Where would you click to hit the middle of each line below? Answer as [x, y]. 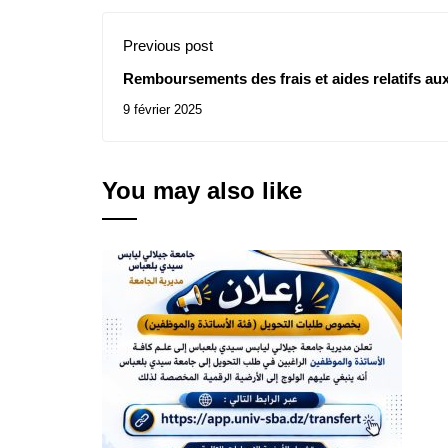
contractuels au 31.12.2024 [215, 98]
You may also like [202, 191]
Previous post [168, 46]
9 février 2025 [162, 110]
